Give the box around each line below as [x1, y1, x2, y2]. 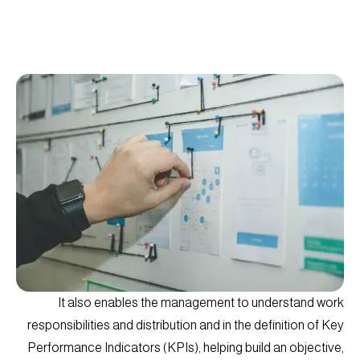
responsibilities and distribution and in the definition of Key [27, 318, 344, 333]
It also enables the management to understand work [58, 296, 344, 310]
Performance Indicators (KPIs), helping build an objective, [27, 341, 344, 355]
